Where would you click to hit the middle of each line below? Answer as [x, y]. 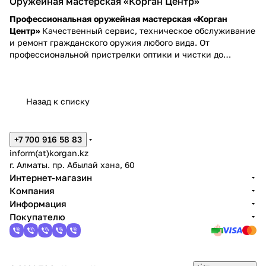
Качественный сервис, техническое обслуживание [148, 30]
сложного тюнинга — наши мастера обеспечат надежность [131, 66]
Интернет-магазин [51, 178]
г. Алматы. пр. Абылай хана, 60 [72, 165]
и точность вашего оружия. [66, 78]
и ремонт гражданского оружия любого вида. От [110, 42]
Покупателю [37, 217]
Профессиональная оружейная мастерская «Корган [118, 18]
